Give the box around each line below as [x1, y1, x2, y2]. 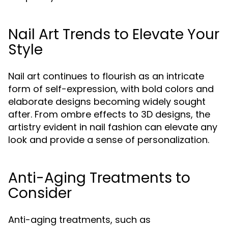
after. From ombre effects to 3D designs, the [8, 108, 210, 121]
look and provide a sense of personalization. [8, 133, 209, 146]
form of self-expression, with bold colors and [8, 82, 214, 95]
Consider [8, 183, 72, 203]
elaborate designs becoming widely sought [8, 95, 206, 108]
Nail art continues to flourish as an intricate [8, 70, 204, 82]
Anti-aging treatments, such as [8, 213, 151, 226]
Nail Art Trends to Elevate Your [8, 24, 219, 44]
